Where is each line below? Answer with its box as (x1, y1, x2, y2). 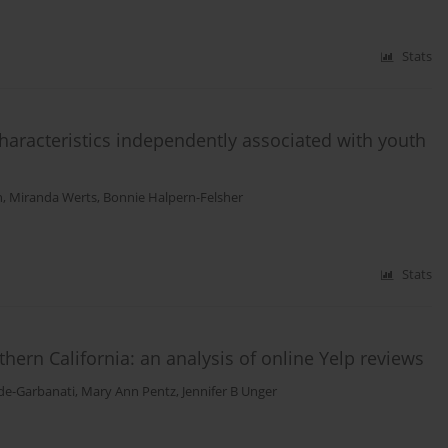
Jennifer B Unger (182, 383, 277, 401)
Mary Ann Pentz (81, 383, 176, 401)
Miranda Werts (9, 189, 97, 207)
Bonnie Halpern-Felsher (103, 189, 243, 207)
